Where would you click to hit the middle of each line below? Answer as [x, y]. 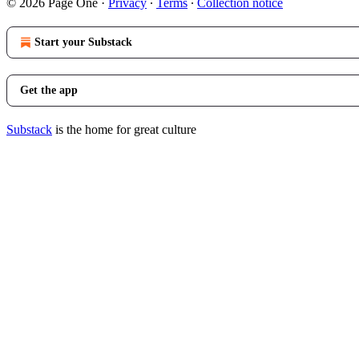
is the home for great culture [124, 129]
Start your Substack [83, 42]
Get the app [49, 90]
